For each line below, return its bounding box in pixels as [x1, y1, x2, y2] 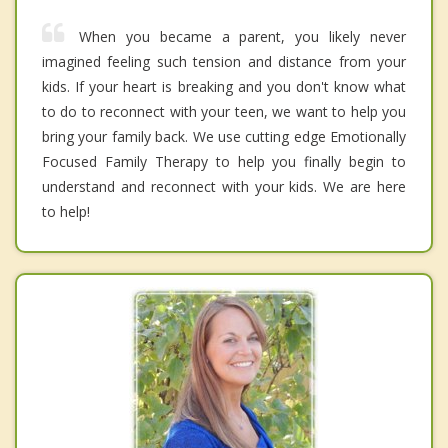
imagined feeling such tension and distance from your [42, 52, 406, 72]
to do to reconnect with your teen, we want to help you [42, 102, 406, 122]
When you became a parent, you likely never [79, 27, 406, 47]
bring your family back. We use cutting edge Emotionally [42, 127, 406, 147]
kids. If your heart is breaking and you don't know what [42, 77, 406, 97]
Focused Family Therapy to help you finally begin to [42, 152, 406, 172]
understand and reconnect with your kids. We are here [42, 177, 406, 197]
